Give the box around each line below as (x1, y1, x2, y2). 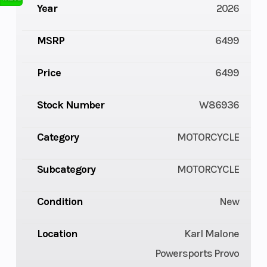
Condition (36, 195, 83, 209)
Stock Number (36, 98, 104, 112)
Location (36, 227, 77, 241)
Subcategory (36, 163, 95, 176)
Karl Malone (184, 227, 240, 241)
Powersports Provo (155, 247, 240, 260)
